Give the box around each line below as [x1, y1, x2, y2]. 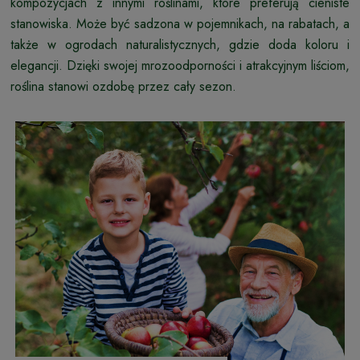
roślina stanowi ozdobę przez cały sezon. [10, 76, 236, 96]
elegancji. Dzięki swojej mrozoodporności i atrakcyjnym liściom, [10, 55, 350, 75]
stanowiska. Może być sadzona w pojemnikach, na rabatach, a [10, 14, 350, 33]
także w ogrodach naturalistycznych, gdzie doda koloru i [10, 35, 350, 54]
